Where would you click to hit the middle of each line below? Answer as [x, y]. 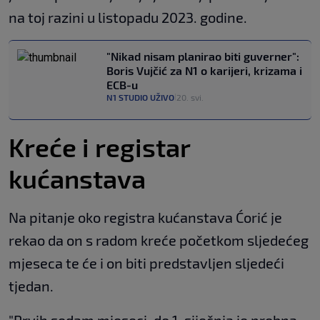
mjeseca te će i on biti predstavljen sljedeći [146, 263]
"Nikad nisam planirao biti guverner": [203, 56]
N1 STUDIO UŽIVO [140, 97]
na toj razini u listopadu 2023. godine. [128, 17]
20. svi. [190, 97]
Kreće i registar [99, 147]
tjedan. [31, 286]
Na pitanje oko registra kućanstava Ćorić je [145, 217]
